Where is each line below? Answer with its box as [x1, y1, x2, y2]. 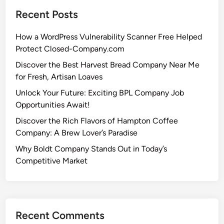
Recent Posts [15, 7, 78, 20]
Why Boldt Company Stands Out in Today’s [15, 143, 167, 153]
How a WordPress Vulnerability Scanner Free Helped [15, 31, 202, 41]
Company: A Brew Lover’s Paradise [15, 127, 138, 137]
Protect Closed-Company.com [15, 43, 125, 53]
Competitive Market [15, 155, 88, 165]
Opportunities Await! [15, 99, 90, 109]
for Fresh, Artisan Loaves [15, 71, 103, 81]
